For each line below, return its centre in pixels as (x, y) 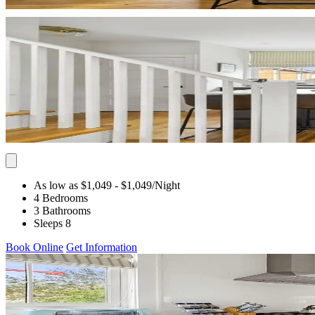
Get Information (102, 247)
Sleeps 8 (52, 223)
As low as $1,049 (73, 185)
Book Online (34, 247)
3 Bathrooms (62, 210)
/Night (166, 185)
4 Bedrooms (61, 198)
